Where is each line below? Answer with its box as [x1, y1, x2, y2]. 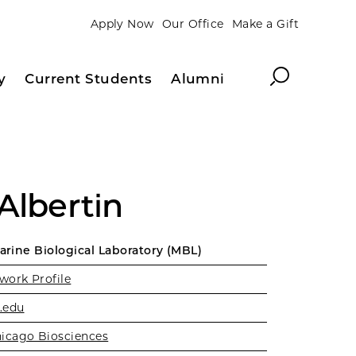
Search [269, 65, 315, 81]
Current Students [25, 70, 153, 87]
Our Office [161, 16, 224, 31]
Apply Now [90, 16, 154, 31]
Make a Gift [231, 16, 299, 31]
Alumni [171, 70, 225, 87]
